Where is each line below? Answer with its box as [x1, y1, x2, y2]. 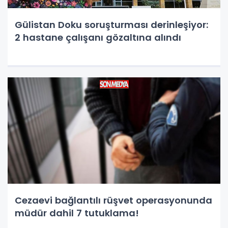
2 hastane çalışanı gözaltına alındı [15, 31, 181, 44]
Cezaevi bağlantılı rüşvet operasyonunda [15, 194, 212, 207]
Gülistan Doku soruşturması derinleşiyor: [15, 18, 208, 31]
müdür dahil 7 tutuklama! [15, 207, 139, 219]
